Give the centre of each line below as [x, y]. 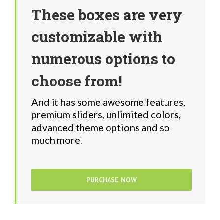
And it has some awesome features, [108, 101]
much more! [57, 140]
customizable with [97, 36]
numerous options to [103, 58]
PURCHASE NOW [111, 179]
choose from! [77, 81]
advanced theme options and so [101, 127]
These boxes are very [107, 14]
